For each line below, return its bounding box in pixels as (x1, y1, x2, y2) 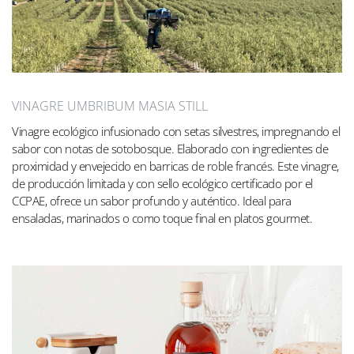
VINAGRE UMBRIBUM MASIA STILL (12, 96, 208, 115)
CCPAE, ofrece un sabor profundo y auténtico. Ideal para (12, 192, 292, 209)
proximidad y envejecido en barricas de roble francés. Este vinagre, (12, 157, 339, 174)
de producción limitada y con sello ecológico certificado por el (12, 175, 313, 191)
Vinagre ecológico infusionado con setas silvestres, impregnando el (12, 122, 340, 139)
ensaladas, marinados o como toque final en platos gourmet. (12, 209, 312, 226)
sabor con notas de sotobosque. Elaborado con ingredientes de (12, 140, 328, 156)
